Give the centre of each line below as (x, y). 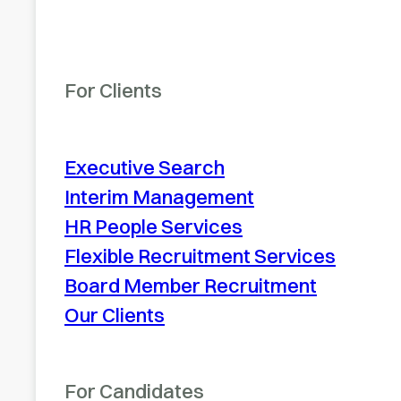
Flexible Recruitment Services (200, 256)
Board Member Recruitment (191, 285)
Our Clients (115, 315)
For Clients (113, 91)
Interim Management (159, 196)
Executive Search (145, 167)
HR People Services (154, 226)
